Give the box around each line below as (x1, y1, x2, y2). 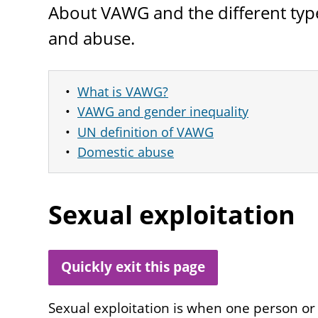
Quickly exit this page (61, 258, 205, 277)
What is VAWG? (77, 82, 168, 100)
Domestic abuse (77, 143, 174, 160)
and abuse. (48, 26, 135, 50)
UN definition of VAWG (77, 123, 214, 141)
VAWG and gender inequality (77, 103, 248, 121)
